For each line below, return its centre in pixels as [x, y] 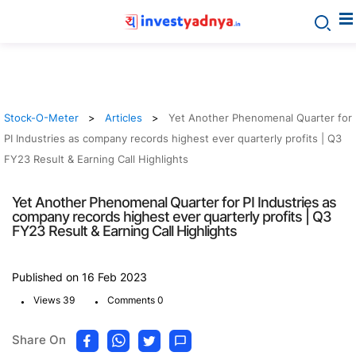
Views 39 [54, 300]
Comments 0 [135, 300]
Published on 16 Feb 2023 [79, 277]
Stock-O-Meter [41, 118]
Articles [124, 118]
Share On [39, 340]
